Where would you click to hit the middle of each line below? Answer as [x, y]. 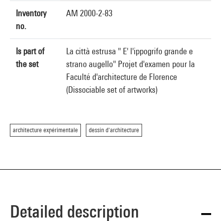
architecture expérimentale [45, 130]
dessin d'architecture [114, 130]
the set [27, 64]
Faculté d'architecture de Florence [122, 77]
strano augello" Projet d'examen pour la [130, 64]
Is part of [30, 51]
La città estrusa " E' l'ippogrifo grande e [129, 51]
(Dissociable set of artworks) [112, 90]
